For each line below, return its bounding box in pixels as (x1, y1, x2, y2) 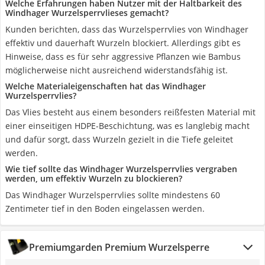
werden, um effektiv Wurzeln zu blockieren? (5, 173, 182, 184)
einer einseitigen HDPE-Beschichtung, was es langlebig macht (5, 120, 250, 131)
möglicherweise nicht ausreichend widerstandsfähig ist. (5, 64, 228, 76)
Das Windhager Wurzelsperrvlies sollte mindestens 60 (5, 189, 220, 201)
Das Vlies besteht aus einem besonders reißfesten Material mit (5, 106, 256, 118)
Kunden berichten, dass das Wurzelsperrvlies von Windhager (5, 24, 248, 35)
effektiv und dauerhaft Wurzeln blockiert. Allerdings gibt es (5, 37, 241, 49)
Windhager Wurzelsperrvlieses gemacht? (5, 7, 169, 18)
